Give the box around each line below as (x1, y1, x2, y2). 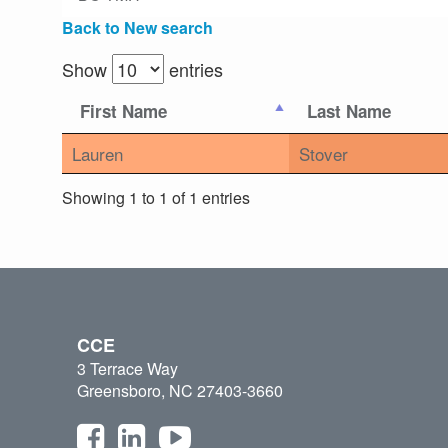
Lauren (72, 141, 123, 167)
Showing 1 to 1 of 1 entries (62, 185, 250, 209)
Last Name (307, 99, 391, 124)
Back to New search (62, 16, 213, 40)
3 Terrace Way (77, 357, 178, 381)
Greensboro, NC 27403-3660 (77, 379, 283, 403)
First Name (80, 99, 167, 124)
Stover (299, 141, 348, 167)
